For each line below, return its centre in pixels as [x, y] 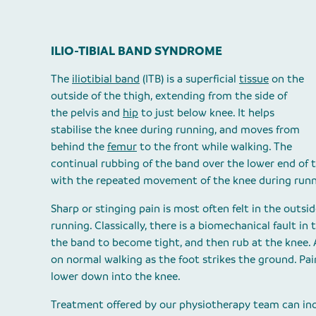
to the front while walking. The [214, 146]
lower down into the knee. [116, 276]
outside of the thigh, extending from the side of [169, 96]
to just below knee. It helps [206, 113]
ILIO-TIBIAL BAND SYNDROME [136, 50]
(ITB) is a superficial [189, 79]
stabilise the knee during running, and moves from [175, 129]
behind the [79, 146]
